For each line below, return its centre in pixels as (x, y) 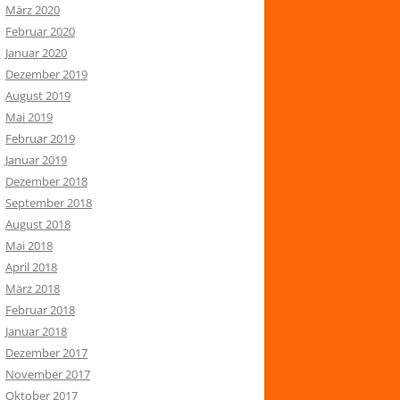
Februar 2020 (40, 31)
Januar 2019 (36, 159)
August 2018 (38, 224)
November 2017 (48, 374)
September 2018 (49, 202)
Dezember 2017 (46, 352)
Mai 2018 (29, 245)
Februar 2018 (40, 309)
